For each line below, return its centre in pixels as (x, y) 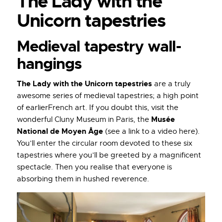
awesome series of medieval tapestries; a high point (108, 96)
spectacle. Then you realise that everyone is (94, 167)
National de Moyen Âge (60, 132)
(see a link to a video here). (151, 132)
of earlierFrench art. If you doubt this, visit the (98, 108)
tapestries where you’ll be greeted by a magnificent (109, 155)
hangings (50, 64)
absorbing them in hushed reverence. (83, 179)
